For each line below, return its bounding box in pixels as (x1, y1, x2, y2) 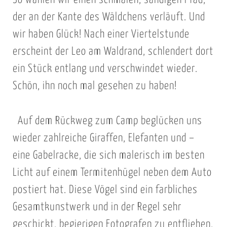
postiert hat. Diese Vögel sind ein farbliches (12, 184, 198, 196)
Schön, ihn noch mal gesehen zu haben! (12, 81, 177, 92)
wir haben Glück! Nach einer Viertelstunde (12, 29, 190, 41)
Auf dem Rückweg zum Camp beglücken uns (17, 115, 202, 127)
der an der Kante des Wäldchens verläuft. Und (12, 12, 205, 23)
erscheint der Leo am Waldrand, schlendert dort (12, 46, 213, 58)
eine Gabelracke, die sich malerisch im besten (12, 149, 205, 161)
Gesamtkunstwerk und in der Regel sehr (12, 201, 181, 213)
